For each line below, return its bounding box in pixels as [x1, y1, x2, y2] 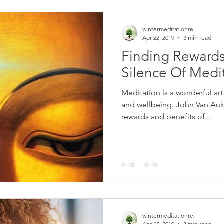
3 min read [183, 34, 211, 41]
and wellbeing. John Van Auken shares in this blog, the [121, 100, 176, 109]
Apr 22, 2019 [142, 34, 174, 41]
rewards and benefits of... [121, 112, 211, 121]
